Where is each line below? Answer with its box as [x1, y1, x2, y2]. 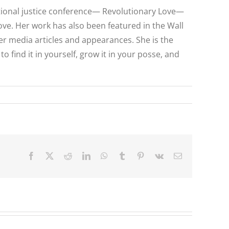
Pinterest [144, 151, 172, 160]
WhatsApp [107, 151, 142, 160]
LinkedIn [90, 151, 120, 160]
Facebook [35, 151, 66, 160]
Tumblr [126, 151, 149, 160]
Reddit [72, 151, 93, 160]
